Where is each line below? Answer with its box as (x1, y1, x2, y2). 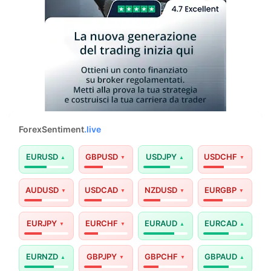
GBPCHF (144, 252, 178, 262)
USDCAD (85, 185, 119, 195)
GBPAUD (204, 252, 237, 262)
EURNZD (25, 252, 58, 262)
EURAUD (145, 218, 178, 229)
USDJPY (145, 152, 177, 162)
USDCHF (204, 152, 238, 162)
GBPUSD (85, 152, 118, 162)
